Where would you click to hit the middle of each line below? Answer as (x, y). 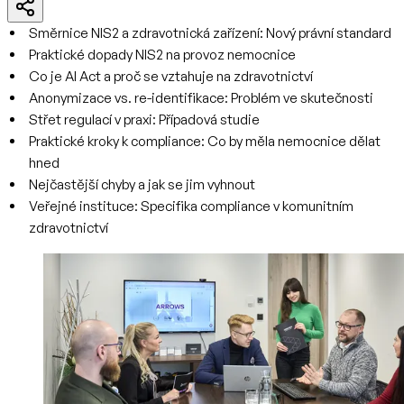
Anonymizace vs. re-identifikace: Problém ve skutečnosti (201, 98)
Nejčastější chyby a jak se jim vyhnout (142, 184)
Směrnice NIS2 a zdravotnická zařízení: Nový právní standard (210, 33)
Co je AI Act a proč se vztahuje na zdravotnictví (171, 76)
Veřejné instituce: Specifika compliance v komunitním (191, 206)
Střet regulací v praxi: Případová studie (144, 119)
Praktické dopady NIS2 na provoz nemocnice (162, 55)
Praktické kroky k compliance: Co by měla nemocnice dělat (205, 141)
